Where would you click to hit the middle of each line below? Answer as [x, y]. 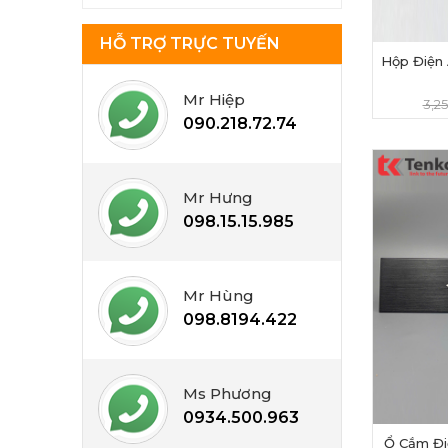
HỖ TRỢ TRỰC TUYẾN [190, 43]
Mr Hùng [218, 295]
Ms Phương [227, 393]
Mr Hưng [218, 197]
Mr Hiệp [214, 99]
